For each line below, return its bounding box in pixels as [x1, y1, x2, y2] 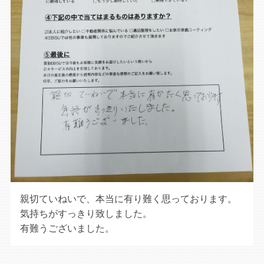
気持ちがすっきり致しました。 [20, 208, 153, 220]
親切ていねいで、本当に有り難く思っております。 [20, 193, 237, 205]
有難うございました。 [20, 223, 115, 235]
